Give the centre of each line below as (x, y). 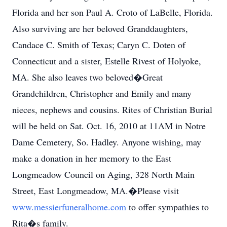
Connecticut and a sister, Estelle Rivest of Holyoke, (107, 61)
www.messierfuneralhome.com (70, 207)
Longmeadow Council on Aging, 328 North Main (103, 174)
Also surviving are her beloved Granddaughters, (100, 28)
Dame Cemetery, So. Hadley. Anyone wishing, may (107, 142)
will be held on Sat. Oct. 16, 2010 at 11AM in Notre (109, 126)
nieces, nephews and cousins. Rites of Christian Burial (112, 109)
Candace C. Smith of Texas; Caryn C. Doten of (99, 45)
